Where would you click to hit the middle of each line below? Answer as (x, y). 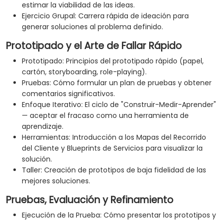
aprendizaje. (43, 127)
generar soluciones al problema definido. (92, 27)
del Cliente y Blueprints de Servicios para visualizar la (112, 148)
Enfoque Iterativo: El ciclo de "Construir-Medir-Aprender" (119, 105)
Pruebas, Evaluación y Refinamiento (90, 200)
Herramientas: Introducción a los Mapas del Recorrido (114, 138)
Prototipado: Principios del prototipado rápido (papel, (113, 61)
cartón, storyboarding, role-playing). (84, 72)
